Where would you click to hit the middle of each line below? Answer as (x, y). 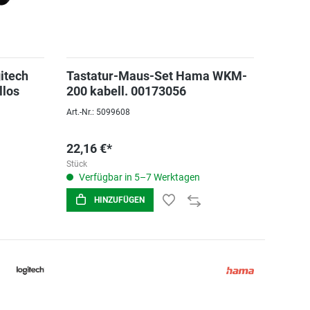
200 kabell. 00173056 (126, 91)
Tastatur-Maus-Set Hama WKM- (156, 76)
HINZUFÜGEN (119, 200)
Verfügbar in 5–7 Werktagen (138, 177)
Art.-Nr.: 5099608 (98, 112)
